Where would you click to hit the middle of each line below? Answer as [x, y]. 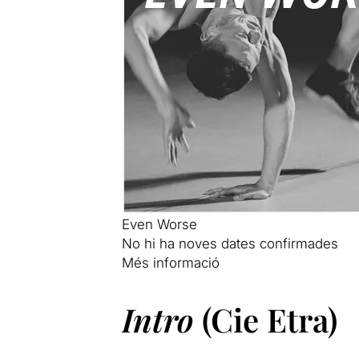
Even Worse [159, 224]
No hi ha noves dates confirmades [230, 243]
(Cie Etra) [265, 319]
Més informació [170, 262]
